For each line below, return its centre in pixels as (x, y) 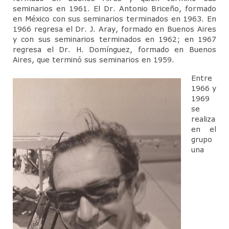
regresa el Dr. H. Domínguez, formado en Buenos (114, 49)
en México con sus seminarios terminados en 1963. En (114, 18)
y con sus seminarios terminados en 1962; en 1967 (114, 39)
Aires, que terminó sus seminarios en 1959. (94, 59)
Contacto (42, 7)
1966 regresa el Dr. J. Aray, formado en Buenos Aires (114, 29)
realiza (203, 119)
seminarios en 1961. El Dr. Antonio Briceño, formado (114, 8)
